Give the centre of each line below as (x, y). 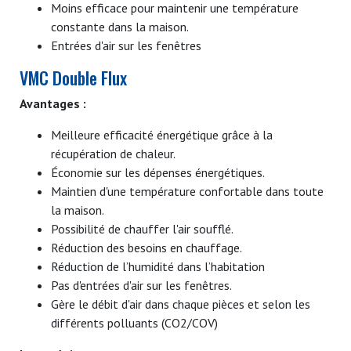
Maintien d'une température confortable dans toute (187, 191)
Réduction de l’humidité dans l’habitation (158, 266)
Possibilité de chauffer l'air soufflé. (142, 228)
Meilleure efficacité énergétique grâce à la (162, 134)
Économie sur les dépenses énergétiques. (158, 172)
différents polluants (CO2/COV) (134, 322)
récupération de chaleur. (113, 153)
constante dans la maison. (120, 26)
